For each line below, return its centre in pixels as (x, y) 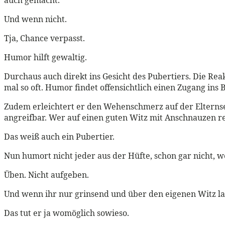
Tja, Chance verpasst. (44, 38)
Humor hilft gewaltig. (45, 57)
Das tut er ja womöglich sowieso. (67, 213)
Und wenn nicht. (35, 19)
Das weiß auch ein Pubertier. (59, 136)
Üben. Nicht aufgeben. (46, 175)
